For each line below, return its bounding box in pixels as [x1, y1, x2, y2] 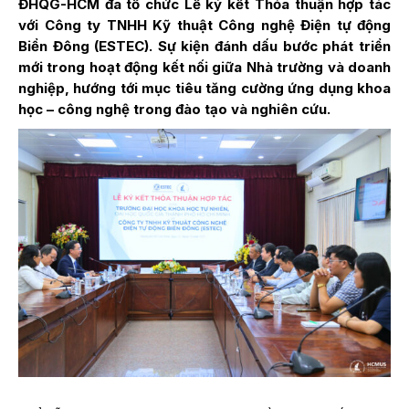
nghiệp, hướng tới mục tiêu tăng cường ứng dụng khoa [18, 79, 391, 97]
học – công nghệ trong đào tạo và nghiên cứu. [18, 100, 330, 118]
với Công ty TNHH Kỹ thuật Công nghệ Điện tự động [18, 16, 391, 34]
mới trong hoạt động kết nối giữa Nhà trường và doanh [18, 58, 391, 76]
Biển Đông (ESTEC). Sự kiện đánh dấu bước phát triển [18, 37, 391, 55]
